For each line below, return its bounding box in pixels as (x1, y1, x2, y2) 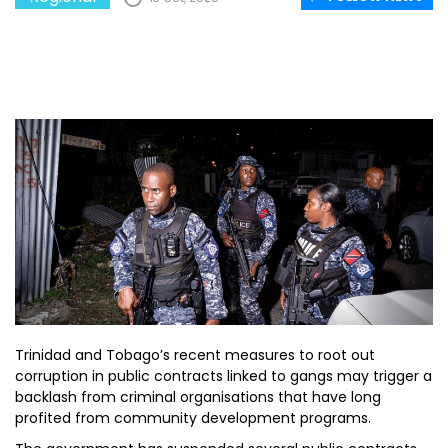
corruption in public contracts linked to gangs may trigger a (15, 366, 432, 386)
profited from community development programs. (15, 408, 371, 428)
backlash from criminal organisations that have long (15, 387, 381, 407)
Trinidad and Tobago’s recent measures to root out (15, 345, 375, 365)
